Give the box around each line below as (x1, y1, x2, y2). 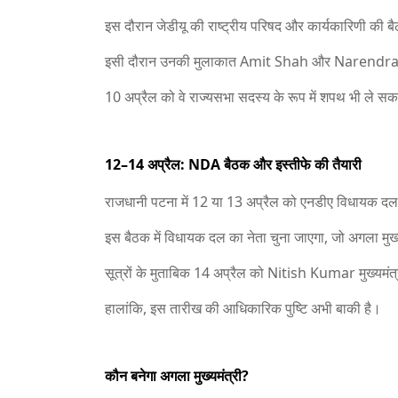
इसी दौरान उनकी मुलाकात (105, 52, 240, 71)
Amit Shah (240, 52, 308, 71)
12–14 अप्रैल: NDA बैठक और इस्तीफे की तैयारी (105, 155, 362, 174)
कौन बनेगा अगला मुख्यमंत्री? (105, 366, 249, 386)
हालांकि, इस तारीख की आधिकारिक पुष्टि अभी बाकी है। (105, 298, 381, 318)
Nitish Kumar (267, 263, 355, 283)
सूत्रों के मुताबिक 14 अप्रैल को (105, 263, 267, 283)
